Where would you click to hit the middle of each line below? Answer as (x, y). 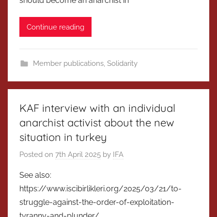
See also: (35, 175)
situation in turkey (63, 137)
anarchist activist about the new (97, 123)
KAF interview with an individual (97, 108)
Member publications (68, 64)
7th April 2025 (78, 154)
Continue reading (55, 27)
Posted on (37, 154)
